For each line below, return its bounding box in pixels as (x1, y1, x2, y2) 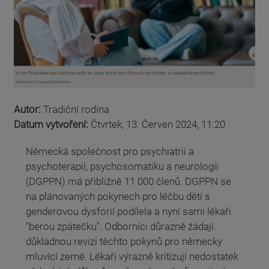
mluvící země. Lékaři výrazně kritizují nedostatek (26, 250, 238, 262)
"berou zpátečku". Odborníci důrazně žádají (26, 220, 214, 232)
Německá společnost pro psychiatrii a (26, 145, 194, 157)
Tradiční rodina (43, 103, 109, 115)
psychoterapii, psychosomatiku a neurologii (26, 160, 219, 172)
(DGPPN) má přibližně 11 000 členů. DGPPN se (26, 175, 231, 187)
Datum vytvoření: (14, 118, 91, 130)
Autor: (14, 103, 43, 115)
